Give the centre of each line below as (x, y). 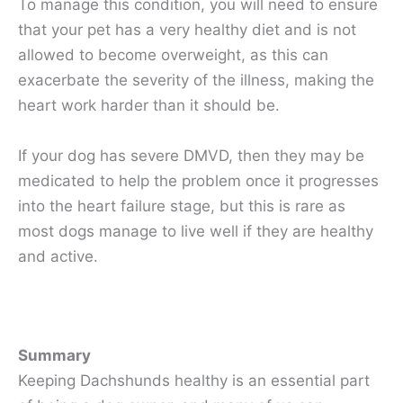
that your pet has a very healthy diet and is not (187, 30)
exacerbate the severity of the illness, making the (196, 81)
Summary (54, 355)
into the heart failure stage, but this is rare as (182, 206)
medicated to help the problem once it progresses (198, 180)
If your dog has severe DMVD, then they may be (191, 155)
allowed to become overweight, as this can (173, 55)
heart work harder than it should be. (149, 106)
